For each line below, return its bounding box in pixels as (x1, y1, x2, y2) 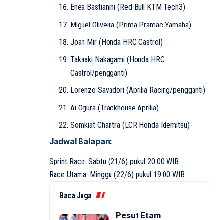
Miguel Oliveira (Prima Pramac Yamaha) (70, 20, 191, 29)
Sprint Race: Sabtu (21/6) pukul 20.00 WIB (49, 156, 179, 166)
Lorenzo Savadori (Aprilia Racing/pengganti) (70, 85, 205, 95)
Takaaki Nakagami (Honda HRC (70, 55, 165, 64)
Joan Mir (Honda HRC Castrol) (70, 37, 163, 47)
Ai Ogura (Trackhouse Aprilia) (70, 103, 159, 112)
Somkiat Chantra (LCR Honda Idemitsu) (70, 120, 190, 130)
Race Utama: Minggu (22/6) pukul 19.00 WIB (49, 169, 185, 179)
